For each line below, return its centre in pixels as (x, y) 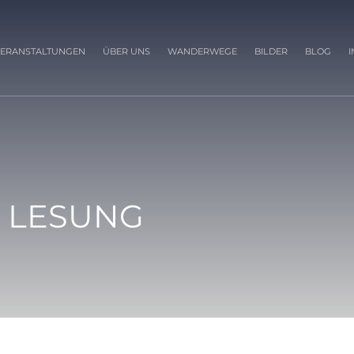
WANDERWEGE (202, 51)
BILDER (271, 51)
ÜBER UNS (126, 51)
